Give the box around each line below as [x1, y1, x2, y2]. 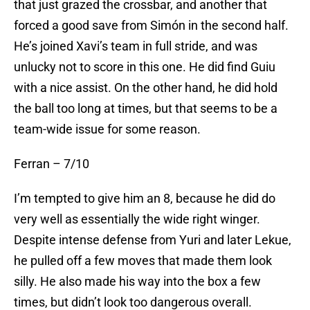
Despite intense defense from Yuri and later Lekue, [14, 232, 291, 248]
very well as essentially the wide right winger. [14, 212, 260, 227]
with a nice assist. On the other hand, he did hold [14, 80, 277, 95]
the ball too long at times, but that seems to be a [14, 101, 277, 116]
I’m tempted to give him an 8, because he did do [14, 191, 275, 206]
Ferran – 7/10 [14, 156, 89, 172]
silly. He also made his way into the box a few [14, 274, 261, 289]
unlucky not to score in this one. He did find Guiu [14, 60, 275, 75]
